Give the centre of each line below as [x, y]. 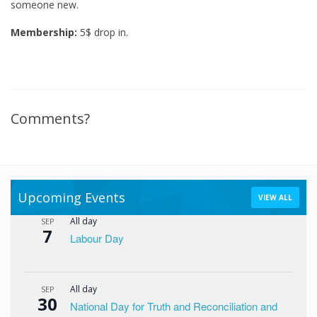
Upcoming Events [71, 197]
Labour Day [97, 238]
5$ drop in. [103, 32]
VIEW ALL [275, 197]
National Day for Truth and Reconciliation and [174, 306]
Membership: [44, 32]
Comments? [50, 119]
